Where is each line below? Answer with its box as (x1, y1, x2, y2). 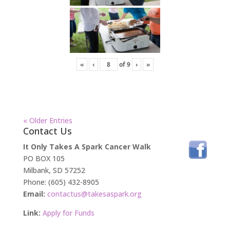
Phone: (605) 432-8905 (23, 177, 99, 187)
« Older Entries (23, 115, 72, 125)
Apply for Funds (42, 207, 94, 218)
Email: (23, 188, 45, 199)
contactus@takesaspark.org (47, 188, 142, 199)
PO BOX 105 (23, 153, 65, 163)
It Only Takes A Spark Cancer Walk (23, 141, 151, 151)
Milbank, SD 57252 (23, 165, 85, 175)
